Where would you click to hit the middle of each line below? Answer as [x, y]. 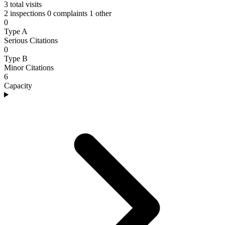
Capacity [18, 85]
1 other [100, 13]
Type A [16, 31]
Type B [16, 58]
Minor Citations [29, 67]
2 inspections [25, 13]
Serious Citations [31, 40]
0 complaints [67, 13]
